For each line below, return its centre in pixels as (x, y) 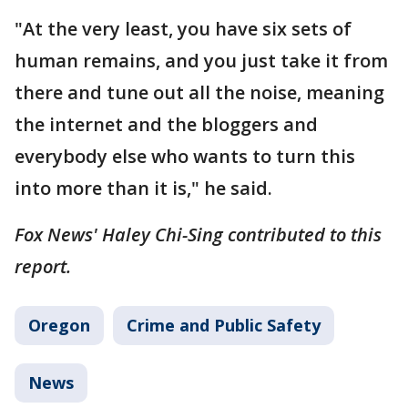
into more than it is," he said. (143, 189)
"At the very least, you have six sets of (183, 29)
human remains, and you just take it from (201, 61)
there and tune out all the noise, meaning (199, 93)
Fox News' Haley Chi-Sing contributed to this (198, 235)
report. (43, 267)
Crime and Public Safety (224, 326)
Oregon (59, 326)
